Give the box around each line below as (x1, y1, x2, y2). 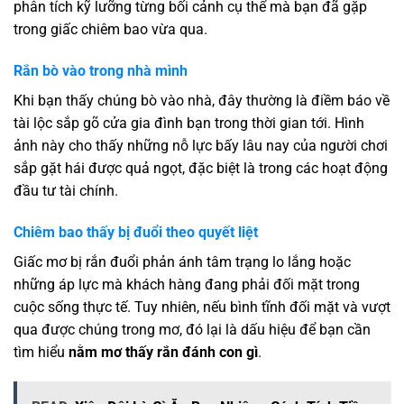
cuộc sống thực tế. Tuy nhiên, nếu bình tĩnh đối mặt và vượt (14, 298, 390, 316)
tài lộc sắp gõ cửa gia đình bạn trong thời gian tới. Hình (14, 114, 364, 132)
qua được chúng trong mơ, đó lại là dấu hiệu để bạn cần (14, 320, 371, 338)
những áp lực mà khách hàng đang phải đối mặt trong (14, 275, 360, 293)
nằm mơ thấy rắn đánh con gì (69, 343, 258, 361)
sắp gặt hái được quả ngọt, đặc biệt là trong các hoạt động (14, 159, 388, 177)
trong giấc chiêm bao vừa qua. (14, 20, 207, 38)
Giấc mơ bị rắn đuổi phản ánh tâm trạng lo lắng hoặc (14, 252, 351, 271)
